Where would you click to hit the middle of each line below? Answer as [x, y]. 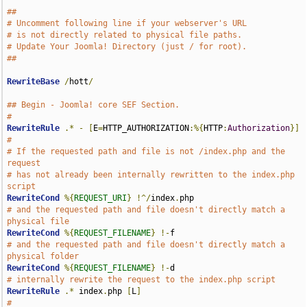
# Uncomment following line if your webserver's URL [127, 23]
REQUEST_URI [101, 198]
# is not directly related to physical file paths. [125, 35]
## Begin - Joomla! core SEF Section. [94, 105]
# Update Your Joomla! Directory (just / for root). [127, 47]
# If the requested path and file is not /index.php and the [146, 151]
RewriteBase [34, 82]
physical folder [43, 256]
